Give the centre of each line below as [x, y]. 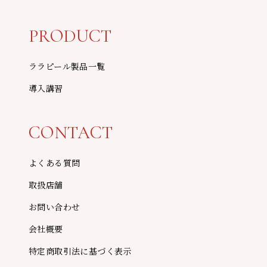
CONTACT [71, 133]
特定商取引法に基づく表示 [80, 251]
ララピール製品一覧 [67, 66]
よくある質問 [54, 163]
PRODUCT [70, 36]
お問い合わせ [54, 207]
